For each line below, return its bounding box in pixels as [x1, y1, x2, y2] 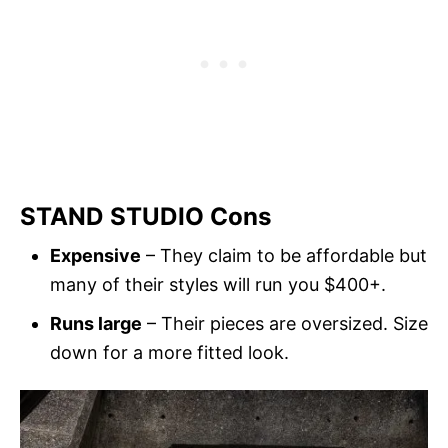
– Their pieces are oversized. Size [142, 313, 428, 335]
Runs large [50, 313, 142, 335]
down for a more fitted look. [50, 342, 289, 364]
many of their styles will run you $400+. [50, 274, 386, 296]
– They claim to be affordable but [141, 245, 427, 267]
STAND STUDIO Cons [20, 202, 272, 232]
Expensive [50, 245, 141, 267]
